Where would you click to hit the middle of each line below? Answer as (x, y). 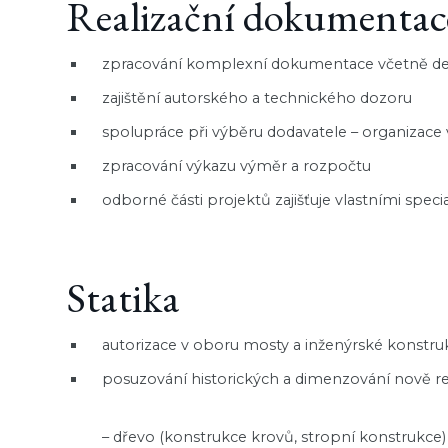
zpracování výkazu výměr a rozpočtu (237, 165)
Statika (124, 296)
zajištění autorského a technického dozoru (257, 97)
